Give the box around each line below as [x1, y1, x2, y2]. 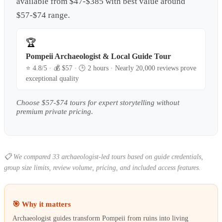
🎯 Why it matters [12, 200, 71, 209]
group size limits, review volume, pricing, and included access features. [4, 163, 201, 171]
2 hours [88, 64, 109, 72]
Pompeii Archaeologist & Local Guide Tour [26, 52, 171, 61]
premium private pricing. [16, 107, 93, 115]
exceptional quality [26, 75, 79, 83]
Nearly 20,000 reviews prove [115, 64, 196, 72]
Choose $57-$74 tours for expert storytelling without [16, 98, 179, 107]
